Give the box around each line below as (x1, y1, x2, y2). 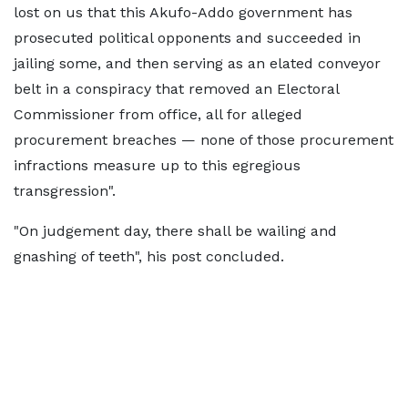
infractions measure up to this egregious (14, 157, 301, 174)
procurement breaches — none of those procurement (14, 131, 393, 148)
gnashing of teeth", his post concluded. (14, 248, 284, 265)
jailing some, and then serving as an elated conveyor (14, 55, 381, 72)
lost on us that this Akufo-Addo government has (14, 4, 352, 21)
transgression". (14, 182, 116, 199)
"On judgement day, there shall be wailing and (14, 222, 337, 240)
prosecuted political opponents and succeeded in (14, 29, 361, 46)
